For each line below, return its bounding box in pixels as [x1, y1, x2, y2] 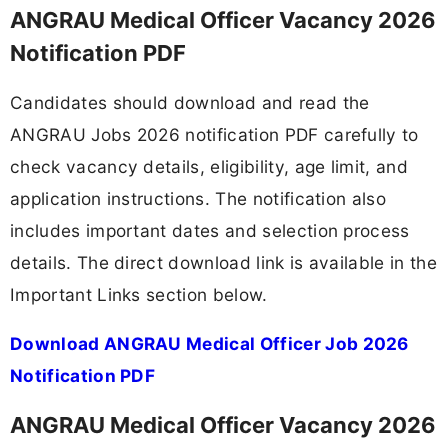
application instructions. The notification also [10, 187, 387, 209]
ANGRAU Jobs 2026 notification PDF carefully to [10, 123, 419, 145]
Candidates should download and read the [10, 91, 370, 113]
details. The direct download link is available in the [10, 251, 437, 273]
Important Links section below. [10, 283, 268, 305]
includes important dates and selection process [10, 219, 410, 241]
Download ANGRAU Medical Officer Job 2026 [10, 333, 409, 355]
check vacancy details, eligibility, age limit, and [10, 155, 409, 177]
